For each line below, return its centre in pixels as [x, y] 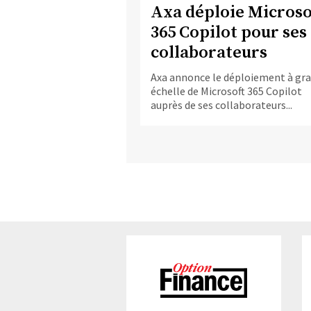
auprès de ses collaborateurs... [221, 104]
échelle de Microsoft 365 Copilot [226, 91]
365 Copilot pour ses [229, 32]
